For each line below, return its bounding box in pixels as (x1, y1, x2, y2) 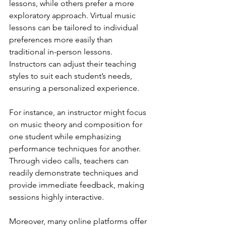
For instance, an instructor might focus (9, 107, 148, 118)
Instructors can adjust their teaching (9, 59, 138, 69)
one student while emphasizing (9, 132, 123, 142)
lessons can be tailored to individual (9, 23, 140, 33)
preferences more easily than (9, 35, 115, 45)
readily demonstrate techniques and (9, 168, 140, 178)
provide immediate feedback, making (9, 180, 146, 190)
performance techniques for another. (9, 144, 143, 154)
